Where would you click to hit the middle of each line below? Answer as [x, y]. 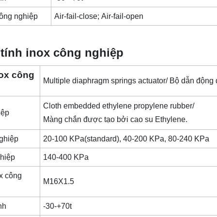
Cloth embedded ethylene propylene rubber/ [119, 106]
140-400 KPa [67, 157]
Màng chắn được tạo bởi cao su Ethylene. [116, 119]
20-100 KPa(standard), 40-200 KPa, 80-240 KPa [127, 139]
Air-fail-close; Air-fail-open [99, 16]
